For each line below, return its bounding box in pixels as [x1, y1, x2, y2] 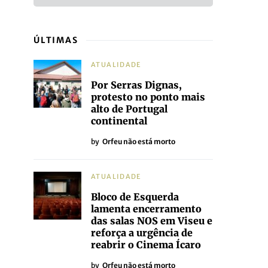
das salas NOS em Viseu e [91, 215, 212, 227]
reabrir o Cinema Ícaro [91, 239, 201, 251]
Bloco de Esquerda [91, 191, 179, 203]
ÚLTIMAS [33, 35, 78, 45]
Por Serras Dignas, [91, 79, 182, 91]
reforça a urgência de [91, 227, 193, 239]
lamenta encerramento [91, 203, 202, 215]
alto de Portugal [91, 103, 167, 115]
